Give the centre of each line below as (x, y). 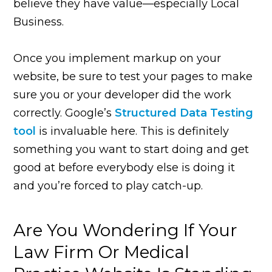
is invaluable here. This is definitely (133, 131)
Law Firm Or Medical (102, 252)
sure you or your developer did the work (123, 94)
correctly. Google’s (64, 113)
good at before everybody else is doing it (124, 167)
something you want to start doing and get (131, 149)
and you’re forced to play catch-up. (108, 185)
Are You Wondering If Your (126, 230)
